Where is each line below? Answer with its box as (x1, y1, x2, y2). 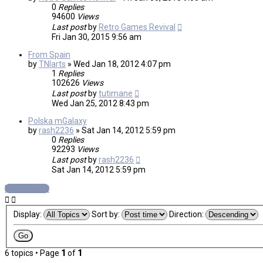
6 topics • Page (5, 248, 61, 258)
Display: (13, 210, 43, 220)
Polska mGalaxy (28, 116, 87, 126)
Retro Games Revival (99, 22, 176, 32)
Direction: (168, 210, 205, 220)
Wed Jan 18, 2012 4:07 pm (73, 59, 171, 69)
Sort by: (91, 210, 122, 220)
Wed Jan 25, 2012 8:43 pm (52, 99, 149, 109)
